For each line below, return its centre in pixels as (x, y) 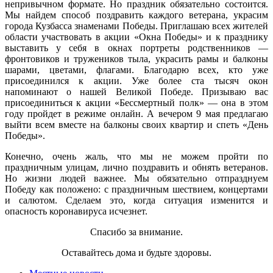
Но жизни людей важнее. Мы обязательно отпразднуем (136, 178)
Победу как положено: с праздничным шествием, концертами (136, 189)
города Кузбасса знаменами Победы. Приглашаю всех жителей (136, 26)
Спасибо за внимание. (136, 232)
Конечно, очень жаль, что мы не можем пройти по (136, 156)
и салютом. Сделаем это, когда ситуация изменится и (136, 200)
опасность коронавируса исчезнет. (76, 211)
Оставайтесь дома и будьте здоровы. (136, 252)
